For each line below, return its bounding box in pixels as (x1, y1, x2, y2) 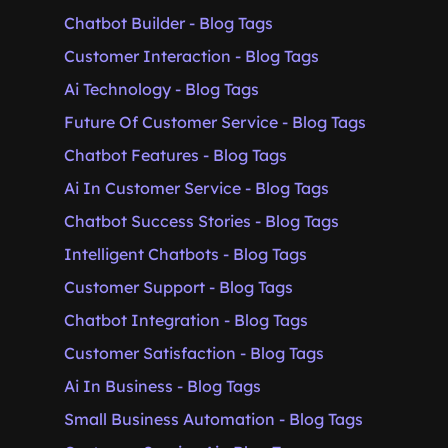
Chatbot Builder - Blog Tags (64, 13, 273, 33)
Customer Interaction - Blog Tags (64, 46, 319, 66)
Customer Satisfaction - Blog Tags (64, 343, 324, 363)
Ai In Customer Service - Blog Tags (64, 178, 329, 198)
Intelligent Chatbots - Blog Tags (64, 244, 307, 264)
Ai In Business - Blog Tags (64, 376, 261, 396)
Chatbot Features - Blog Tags (64, 145, 287, 165)
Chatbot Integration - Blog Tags (64, 310, 308, 330)
